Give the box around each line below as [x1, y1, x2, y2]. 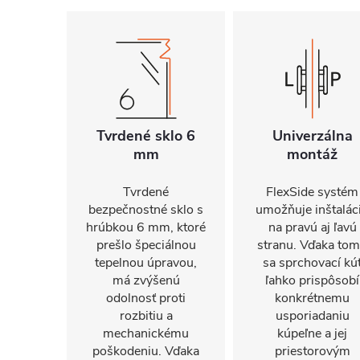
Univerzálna [272, 126, 353, 145]
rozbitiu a [119, 307, 173, 325]
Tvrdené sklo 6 [96, 126, 195, 145]
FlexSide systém [266, 183, 358, 201]
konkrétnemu [275, 289, 350, 307]
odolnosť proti [106, 289, 186, 307]
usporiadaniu [275, 307, 350, 325]
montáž [287, 145, 337, 164]
